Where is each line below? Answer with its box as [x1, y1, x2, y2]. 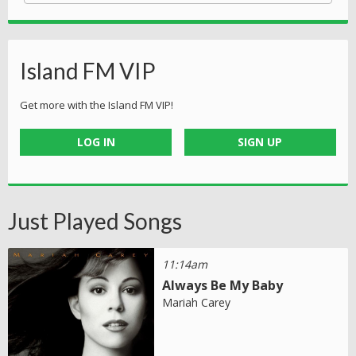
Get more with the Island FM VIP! [20, 97, 173, 112]
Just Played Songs [8, 207, 182, 234]
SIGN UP [238, 133, 283, 149]
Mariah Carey [162, 294, 231, 310]
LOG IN [76, 133, 115, 149]
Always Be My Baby [162, 276, 284, 294]
